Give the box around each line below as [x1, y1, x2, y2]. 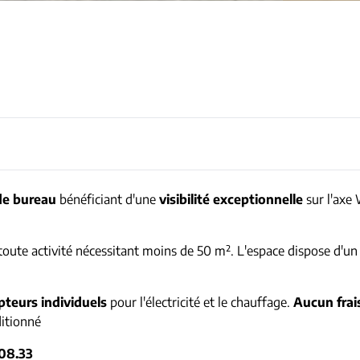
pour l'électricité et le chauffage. [107, 293, 293, 310]
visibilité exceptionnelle [159, 190, 303, 207]
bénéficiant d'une [56, 190, 159, 207]
